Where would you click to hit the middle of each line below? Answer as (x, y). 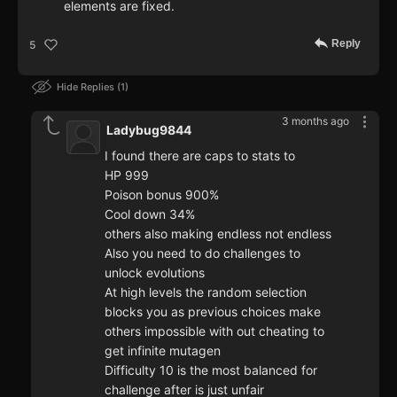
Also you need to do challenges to (202, 253)
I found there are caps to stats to (200, 156)
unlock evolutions (155, 273)
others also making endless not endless (218, 234)
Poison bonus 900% (162, 195)
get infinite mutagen (163, 351)
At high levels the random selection (206, 292)
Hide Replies (87, 87)
